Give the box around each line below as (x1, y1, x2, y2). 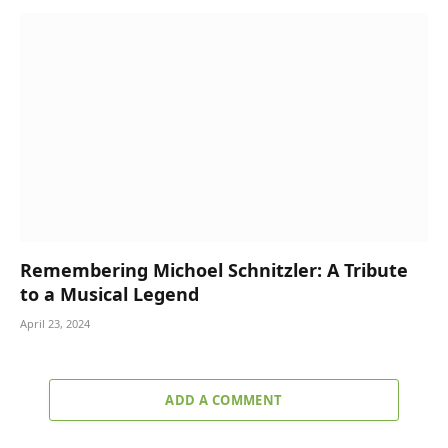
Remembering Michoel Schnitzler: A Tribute (20, 258, 408, 283)
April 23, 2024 (20, 316, 90, 332)
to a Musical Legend (20, 282, 199, 307)
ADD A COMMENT (165, 391, 283, 410)
